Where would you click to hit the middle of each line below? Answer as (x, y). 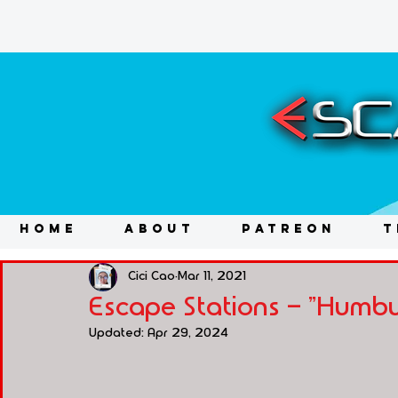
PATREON (288, 228)
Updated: (118, 333)
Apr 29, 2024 (188, 333)
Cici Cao (151, 277)
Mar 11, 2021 (212, 277)
